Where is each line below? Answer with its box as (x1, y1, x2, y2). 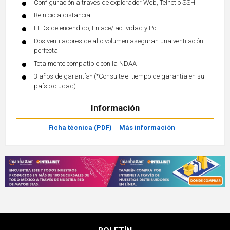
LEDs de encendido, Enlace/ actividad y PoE (34, 24, 160, 32)
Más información (119, 124, 175, 132)
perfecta (34, 47, 58, 55)
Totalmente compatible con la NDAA (34, 60, 137, 68)
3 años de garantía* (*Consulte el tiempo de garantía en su (34, 72, 204, 81)
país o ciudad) (34, 82, 76, 90)
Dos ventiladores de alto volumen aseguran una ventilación (34, 37, 203, 45)
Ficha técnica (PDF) (48, 124, 112, 132)
